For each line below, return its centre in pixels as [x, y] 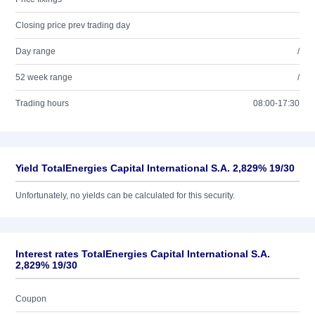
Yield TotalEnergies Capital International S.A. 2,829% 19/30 [155, 168]
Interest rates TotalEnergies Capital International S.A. [143, 254]
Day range [36, 51]
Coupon [31, 299]
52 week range [44, 77]
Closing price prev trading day [73, 25]
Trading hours [42, 103]
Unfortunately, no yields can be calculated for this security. [125, 195]
